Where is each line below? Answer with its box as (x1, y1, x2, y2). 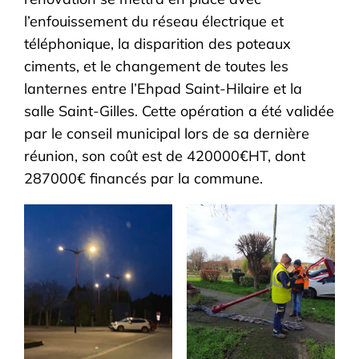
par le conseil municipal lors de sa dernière (24, 124, 310, 143)
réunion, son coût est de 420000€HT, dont (24, 147, 306, 165)
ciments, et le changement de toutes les (24, 57, 289, 75)
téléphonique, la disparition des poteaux (24, 34, 292, 53)
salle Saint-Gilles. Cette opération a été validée (24, 102, 335, 120)
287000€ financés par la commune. (24, 169, 264, 188)
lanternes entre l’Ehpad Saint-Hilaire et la (24, 79, 303, 98)
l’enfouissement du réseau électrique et (24, 12, 284, 30)
